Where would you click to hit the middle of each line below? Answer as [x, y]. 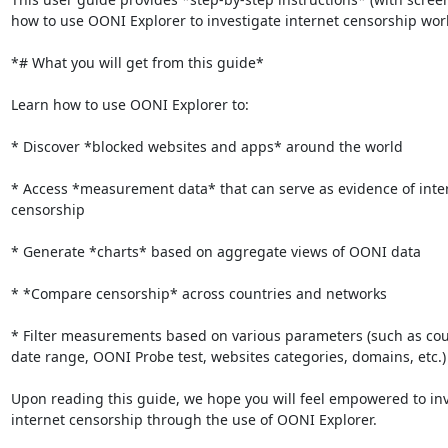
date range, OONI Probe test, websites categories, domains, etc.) [228, 356]
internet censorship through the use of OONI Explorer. [193, 419]
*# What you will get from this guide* [137, 62]
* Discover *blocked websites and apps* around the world [206, 146]
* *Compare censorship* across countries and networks [198, 293]
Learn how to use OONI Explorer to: [129, 104]
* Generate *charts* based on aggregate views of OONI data [215, 251]
